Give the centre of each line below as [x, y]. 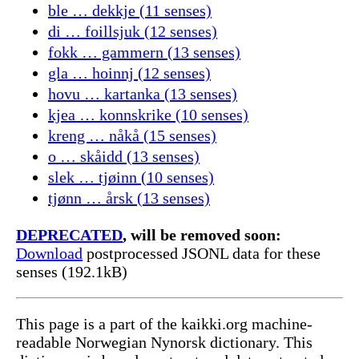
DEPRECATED [69, 234]
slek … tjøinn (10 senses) [131, 177]
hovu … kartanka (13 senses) [143, 93]
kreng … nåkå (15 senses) [132, 135]
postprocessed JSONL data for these [202, 253]
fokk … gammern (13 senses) [144, 52]
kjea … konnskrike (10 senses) [148, 114]
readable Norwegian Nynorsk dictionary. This [164, 342]
